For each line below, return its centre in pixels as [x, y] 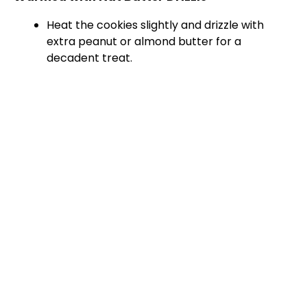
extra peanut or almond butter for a [144, 42]
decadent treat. [89, 58]
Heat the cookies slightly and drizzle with [155, 25]
